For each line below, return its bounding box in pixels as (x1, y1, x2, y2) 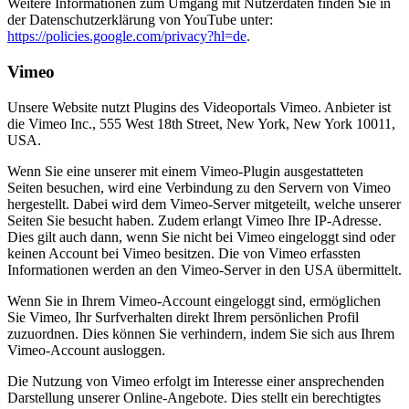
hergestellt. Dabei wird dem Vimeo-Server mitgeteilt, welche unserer (7, 195, 401, 212)
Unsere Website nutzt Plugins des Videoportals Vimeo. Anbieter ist (7, 99, 391, 115)
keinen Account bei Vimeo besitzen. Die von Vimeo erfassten (7, 245, 361, 261)
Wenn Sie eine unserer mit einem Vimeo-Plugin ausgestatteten (7, 163, 363, 179)
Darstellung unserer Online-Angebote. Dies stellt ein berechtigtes (7, 389, 381, 405)
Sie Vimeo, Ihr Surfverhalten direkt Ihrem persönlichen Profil (7, 309, 359, 325)
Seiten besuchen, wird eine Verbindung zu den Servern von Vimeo (7, 179, 391, 195)
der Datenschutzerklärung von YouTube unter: (7, 12, 273, 28)
